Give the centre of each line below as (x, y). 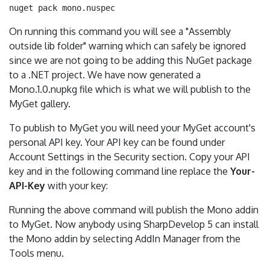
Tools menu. (36, 253)
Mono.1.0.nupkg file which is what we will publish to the (130, 89)
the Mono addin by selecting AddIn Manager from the (125, 239)
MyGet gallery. (40, 104)
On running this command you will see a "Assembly (120, 31)
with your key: (77, 186)
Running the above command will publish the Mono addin (134, 210)
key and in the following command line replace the (120, 171)
